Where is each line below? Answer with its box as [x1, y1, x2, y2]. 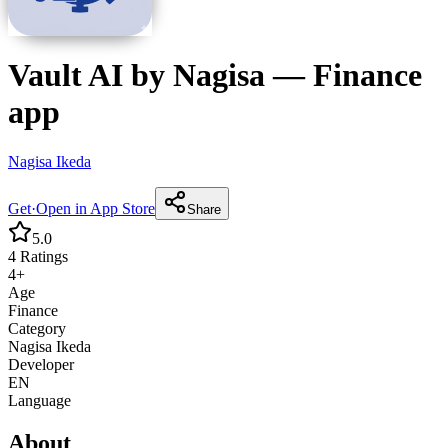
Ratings [16, 247, 68, 265]
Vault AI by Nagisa [8, 57, 265, 94]
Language [8, 391, 71, 409]
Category [8, 319, 66, 337]
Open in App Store [36, 199, 155, 217]
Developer [8, 355, 74, 373]
